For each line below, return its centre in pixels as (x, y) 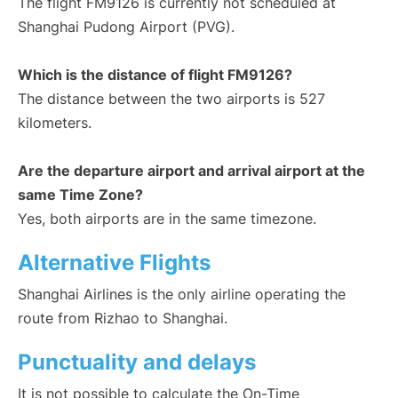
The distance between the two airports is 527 (171, 99)
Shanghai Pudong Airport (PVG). (126, 27)
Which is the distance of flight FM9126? (155, 75)
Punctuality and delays (137, 362)
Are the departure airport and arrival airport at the (191, 171)
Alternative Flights (114, 263)
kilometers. (55, 123)
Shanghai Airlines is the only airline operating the (182, 295)
